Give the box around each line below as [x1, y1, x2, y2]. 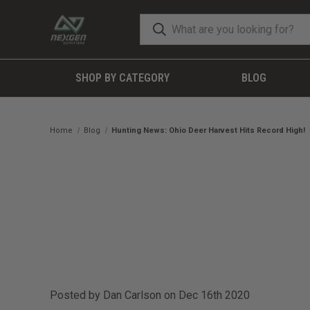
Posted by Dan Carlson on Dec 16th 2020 [50, 289, 250, 302]
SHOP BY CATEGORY [75, 71, 170, 84]
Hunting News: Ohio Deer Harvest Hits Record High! [111, 126, 306, 135]
